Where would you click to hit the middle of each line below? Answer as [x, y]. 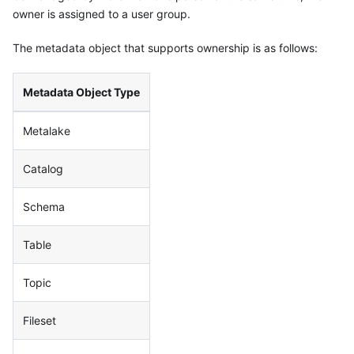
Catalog [43, 169]
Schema [44, 207]
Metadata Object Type [81, 92]
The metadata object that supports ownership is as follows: [165, 48]
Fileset [40, 321]
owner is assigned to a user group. [102, 14]
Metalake [47, 131]
